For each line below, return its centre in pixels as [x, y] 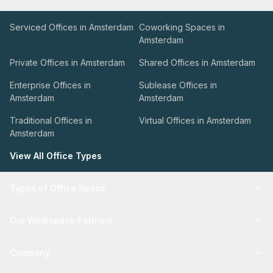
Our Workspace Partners [62, 220]
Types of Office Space [58, 188]
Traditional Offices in [51, 120]
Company [30, 253]
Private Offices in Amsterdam [67, 62]
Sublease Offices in [178, 85]
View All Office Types [56, 156]
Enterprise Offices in [50, 85]
